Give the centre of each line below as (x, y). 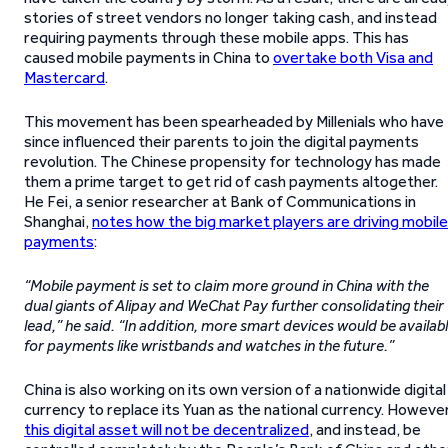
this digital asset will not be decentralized (166, 429)
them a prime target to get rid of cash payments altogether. (231, 181)
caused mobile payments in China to (148, 57)
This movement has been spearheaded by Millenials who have (234, 121)
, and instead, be (365, 429)
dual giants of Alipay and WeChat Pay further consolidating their (234, 305)
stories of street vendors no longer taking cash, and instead (230, 17)
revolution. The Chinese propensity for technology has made (232, 161)
